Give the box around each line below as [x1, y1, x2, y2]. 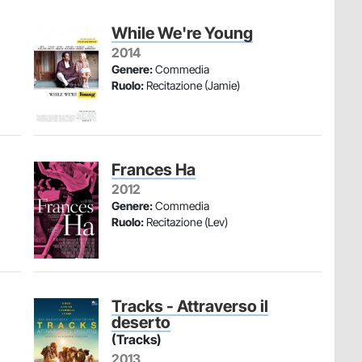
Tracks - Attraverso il [112, 297, 268, 316]
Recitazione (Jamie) [144, 78, 240, 92]
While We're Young [112, 23, 253, 43]
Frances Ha [112, 160, 196, 179]
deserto [112, 313, 170, 332]
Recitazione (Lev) [144, 215, 228, 229]
